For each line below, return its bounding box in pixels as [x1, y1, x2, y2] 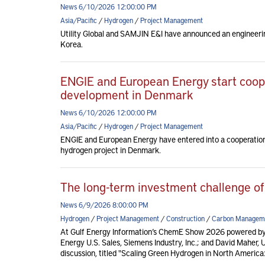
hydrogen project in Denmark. [60, 144, 161, 156]
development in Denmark [60, 86, 193, 103]
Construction [166, 214, 205, 223]
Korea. [60, 38, 83, 50]
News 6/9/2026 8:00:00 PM [60, 200, 148, 209]
